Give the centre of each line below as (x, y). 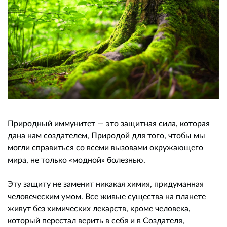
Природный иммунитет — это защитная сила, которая (109, 123)
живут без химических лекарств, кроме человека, (99, 208)
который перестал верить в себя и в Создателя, (96, 220)
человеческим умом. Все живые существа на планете (107, 196)
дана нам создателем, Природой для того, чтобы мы (106, 135)
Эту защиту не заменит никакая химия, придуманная (106, 184)
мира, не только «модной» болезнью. (77, 160)
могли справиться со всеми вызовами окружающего (105, 147)
